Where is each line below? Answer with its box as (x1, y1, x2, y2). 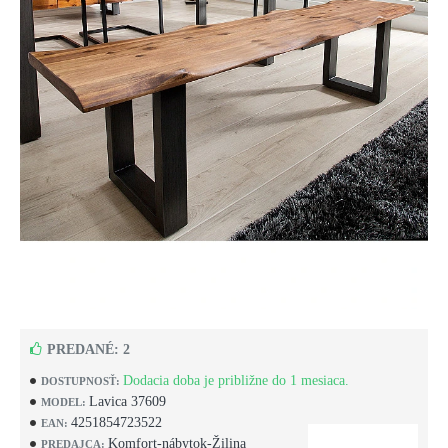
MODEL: (41, 395, 86, 408)
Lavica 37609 (89, 394, 166, 409)
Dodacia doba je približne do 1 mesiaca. (123, 373, 349, 388)
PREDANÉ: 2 (47, 342, 130, 357)
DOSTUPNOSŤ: (41, 374, 120, 387)
